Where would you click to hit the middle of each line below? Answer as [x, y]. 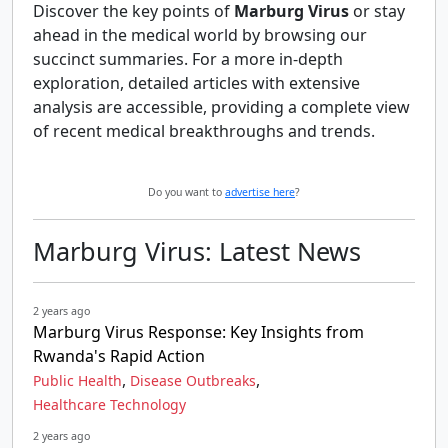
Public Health [77, 380]
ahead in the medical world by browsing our [200, 35]
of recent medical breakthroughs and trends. [204, 131]
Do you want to [186, 192]
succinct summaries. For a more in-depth [188, 59]
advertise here [260, 192]
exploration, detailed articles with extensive [196, 83]
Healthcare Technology [109, 404]
